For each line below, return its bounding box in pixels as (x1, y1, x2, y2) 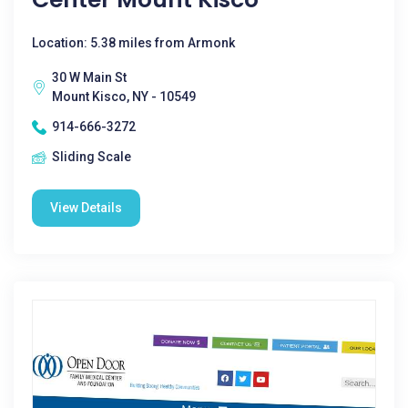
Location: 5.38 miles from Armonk (32, 36, 235, 50)
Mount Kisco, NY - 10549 (52, 89, 196, 104)
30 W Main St (52, 70, 127, 85)
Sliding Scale (52, 149, 131, 164)
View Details (50, 200, 122, 215)
